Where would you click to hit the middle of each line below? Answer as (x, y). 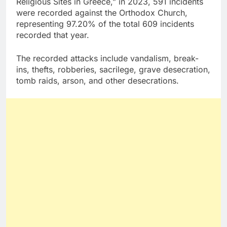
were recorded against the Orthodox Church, (102, 13)
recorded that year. (53, 35)
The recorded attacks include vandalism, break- (107, 59)
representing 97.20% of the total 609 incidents (105, 24)
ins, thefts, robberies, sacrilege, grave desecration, (113, 70)
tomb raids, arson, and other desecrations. (98, 81)
